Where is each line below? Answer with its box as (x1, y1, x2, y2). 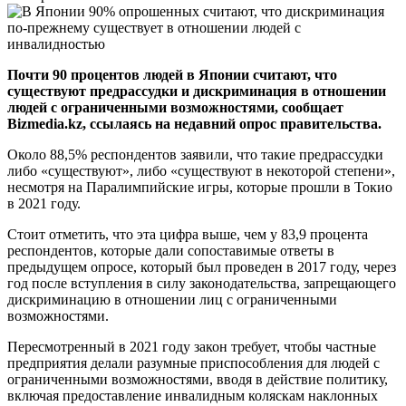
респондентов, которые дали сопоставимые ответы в (7, 242, 334, 258)
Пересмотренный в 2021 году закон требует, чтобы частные (7, 338, 376, 354)
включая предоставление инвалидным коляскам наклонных (7, 387, 378, 403)
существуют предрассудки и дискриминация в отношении (7, 82, 386, 99)
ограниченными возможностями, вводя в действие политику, (7, 371, 388, 387)
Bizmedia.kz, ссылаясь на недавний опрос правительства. (7, 115, 382, 131)
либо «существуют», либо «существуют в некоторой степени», (7, 162, 395, 179)
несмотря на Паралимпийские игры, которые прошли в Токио (7, 179, 392, 195)
